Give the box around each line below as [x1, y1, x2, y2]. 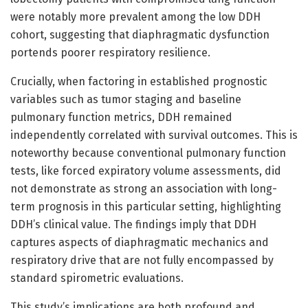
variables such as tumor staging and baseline [10, 92, 241, 106]
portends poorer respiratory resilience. [10, 45, 210, 59]
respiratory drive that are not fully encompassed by [10, 253, 274, 267]
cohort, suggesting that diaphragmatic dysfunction [10, 27, 269, 41]
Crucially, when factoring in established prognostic [10, 74, 267, 88]
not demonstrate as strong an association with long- [10, 181, 277, 195]
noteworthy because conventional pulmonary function [10, 146, 286, 159]
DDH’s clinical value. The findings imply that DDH [10, 217, 256, 231]
